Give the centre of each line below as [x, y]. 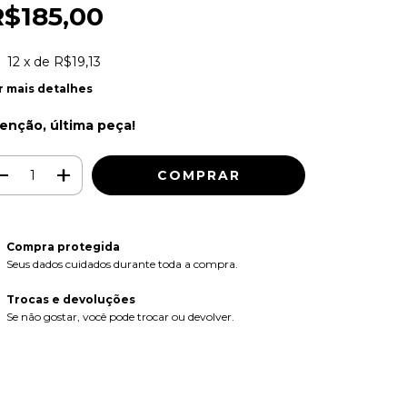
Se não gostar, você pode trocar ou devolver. [120, 316]
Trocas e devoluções [70, 299]
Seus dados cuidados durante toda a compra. [122, 263]
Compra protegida [63, 246]
